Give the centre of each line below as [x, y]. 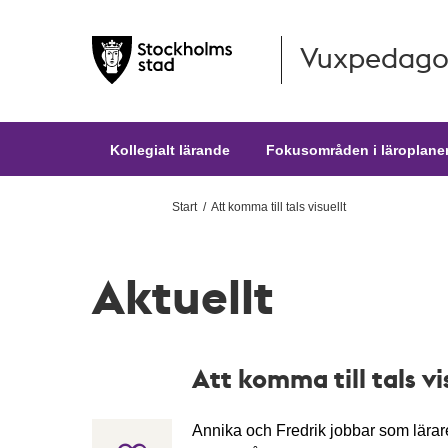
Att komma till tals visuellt [278, 207]
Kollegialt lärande [170, 150]
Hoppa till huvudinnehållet [184, 53]
